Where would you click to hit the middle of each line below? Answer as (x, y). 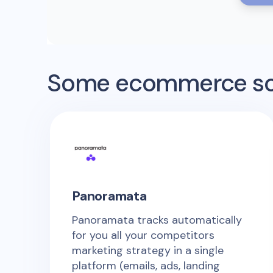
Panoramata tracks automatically (157, 220)
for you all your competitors (143, 235)
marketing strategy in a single (148, 250)
